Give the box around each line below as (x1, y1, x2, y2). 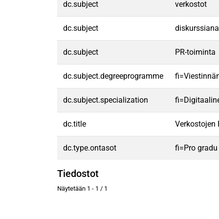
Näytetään (57, 185, 87, 193)
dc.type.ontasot (63, 143, 116, 153)
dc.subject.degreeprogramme (63, 71, 163, 81)
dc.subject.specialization (63, 95, 148, 105)
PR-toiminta (175, 47, 216, 57)
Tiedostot (57, 168, 99, 179)
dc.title (63, 119, 86, 129)
